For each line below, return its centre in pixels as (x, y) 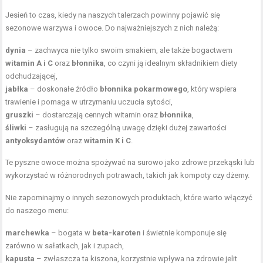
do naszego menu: (37, 210)
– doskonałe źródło (64, 89)
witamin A (24, 63)
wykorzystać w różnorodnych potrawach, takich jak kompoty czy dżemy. (128, 175)
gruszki (20, 114)
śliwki (16, 127)
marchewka (28, 232)
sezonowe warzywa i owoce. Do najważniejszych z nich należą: (112, 28)
